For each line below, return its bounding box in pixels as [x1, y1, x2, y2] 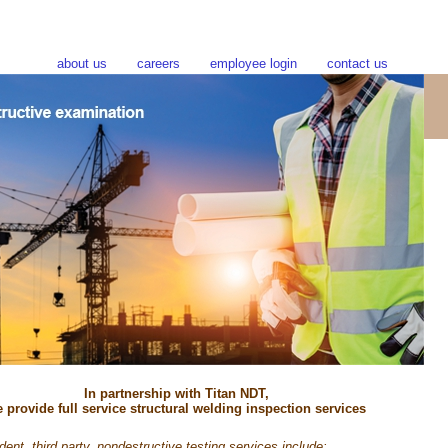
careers [137, 56, 180, 71]
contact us [327, 56, 388, 71]
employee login [210, 56, 297, 71]
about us [57, 56, 107, 71]
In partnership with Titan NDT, [83, 386, 269, 401]
